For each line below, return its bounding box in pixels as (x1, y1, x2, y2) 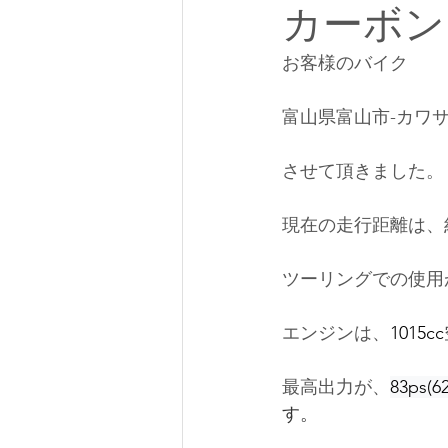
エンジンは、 (282, 322, 390, 344)
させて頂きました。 (282, 160, 444, 182)
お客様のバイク (282, 52, 408, 74)
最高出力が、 (282, 376, 390, 398)
